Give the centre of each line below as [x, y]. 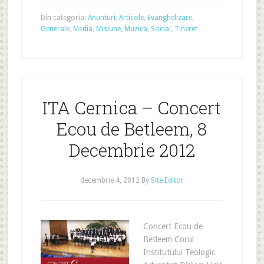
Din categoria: [64, 17]
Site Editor [167, 180]
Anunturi [101, 17]
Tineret [186, 29]
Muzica [136, 29]
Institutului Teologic [179, 252]
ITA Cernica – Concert [132, 107]
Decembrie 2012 [132, 150]
